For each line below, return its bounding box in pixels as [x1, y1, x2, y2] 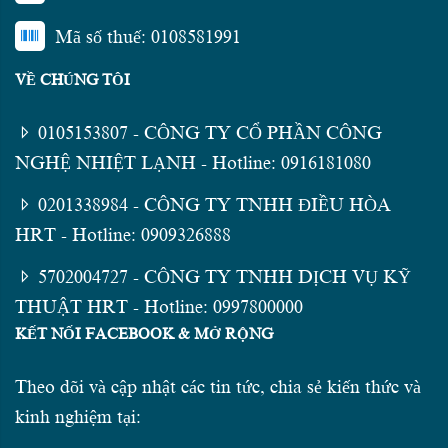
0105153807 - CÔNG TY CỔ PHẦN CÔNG [38, 123, 382, 143]
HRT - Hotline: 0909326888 [15, 225, 231, 245]
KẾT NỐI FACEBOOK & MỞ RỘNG [15, 326, 273, 342]
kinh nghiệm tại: [15, 407, 141, 427]
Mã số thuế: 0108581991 [55, 27, 241, 47]
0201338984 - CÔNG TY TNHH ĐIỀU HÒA [38, 195, 391, 215]
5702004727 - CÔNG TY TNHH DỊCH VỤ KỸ [38, 267, 411, 287]
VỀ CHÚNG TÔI [15, 72, 130, 88]
